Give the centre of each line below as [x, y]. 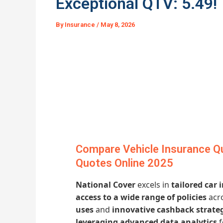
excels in [153, 184]
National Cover [106, 184]
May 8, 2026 [118, 25]
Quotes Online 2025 [124, 163]
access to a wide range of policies [141, 197]
